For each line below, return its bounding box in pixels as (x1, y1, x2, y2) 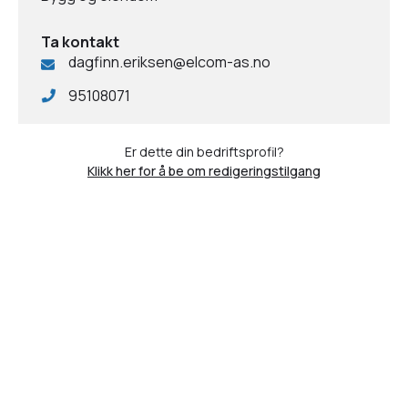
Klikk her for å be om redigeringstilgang (87, 162, 321, 179)
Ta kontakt (41, 32, 119, 52)
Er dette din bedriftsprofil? (124, 143, 284, 160)
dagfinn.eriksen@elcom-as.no (68, 52, 270, 72)
